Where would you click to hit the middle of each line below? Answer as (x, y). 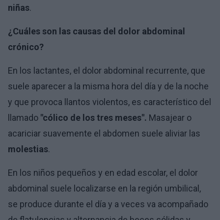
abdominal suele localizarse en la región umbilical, (104, 188)
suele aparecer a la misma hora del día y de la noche (108, 86)
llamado (24, 118)
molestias (28, 149)
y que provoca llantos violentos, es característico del (110, 102)
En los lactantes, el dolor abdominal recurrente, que (107, 70)
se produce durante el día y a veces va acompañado (108, 204)
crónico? (26, 47)
